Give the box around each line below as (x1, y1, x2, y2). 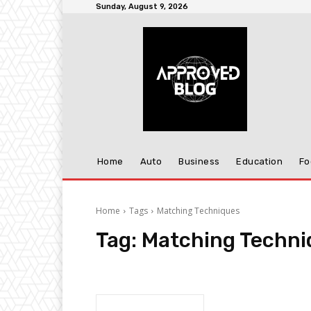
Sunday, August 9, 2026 (96, 2, 188, 11)
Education (236, 156, 283, 167)
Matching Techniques (157, 205, 239, 217)
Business (178, 156, 220, 167)
